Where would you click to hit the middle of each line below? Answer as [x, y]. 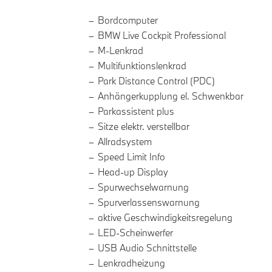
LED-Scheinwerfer [135, 233]
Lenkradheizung [131, 263]
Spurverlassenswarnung [149, 202]
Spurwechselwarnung [143, 187]
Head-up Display [133, 172]
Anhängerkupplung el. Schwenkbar [171, 96]
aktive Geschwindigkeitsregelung [165, 218]
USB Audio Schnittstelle [147, 248]
